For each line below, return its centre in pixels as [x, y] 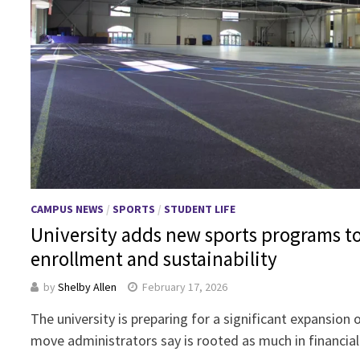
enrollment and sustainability [154, 258]
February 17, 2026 [185, 286]
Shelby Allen [88, 286]
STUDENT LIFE [200, 209]
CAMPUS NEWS [67, 209]
